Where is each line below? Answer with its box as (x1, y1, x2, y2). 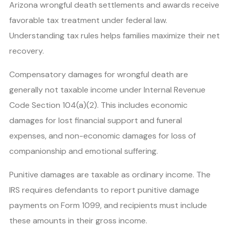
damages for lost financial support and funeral (9, 114, 182, 126)
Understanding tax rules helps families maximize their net (9, 30, 220, 41)
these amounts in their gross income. (9, 215, 147, 226)
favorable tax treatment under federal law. (9, 14, 167, 26)
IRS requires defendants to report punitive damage (9, 184, 199, 195)
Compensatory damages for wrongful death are (9, 68, 188, 80)
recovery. (9, 45, 44, 56)
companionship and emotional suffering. (9, 145, 158, 156)
